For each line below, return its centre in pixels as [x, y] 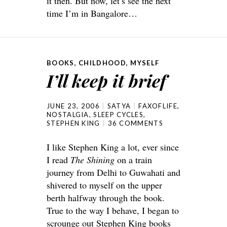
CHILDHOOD [102, 63]
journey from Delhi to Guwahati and [113, 172]
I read [59, 159]
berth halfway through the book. [106, 197]
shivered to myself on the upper [104, 185]
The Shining [92, 159]
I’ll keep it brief [106, 80]
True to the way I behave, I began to [113, 210]
